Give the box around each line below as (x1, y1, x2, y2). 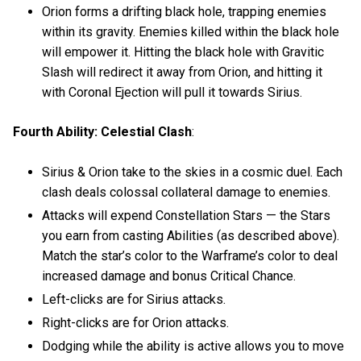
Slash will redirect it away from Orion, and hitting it (42, 64, 323, 81)
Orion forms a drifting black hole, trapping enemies (42, 4, 327, 20)
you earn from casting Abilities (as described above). (42, 227, 340, 243)
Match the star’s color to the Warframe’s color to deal (42, 247, 338, 263)
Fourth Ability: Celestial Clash (13, 124, 192, 140)
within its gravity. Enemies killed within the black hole (42, 24, 340, 40)
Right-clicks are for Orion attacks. (42, 314, 230, 330)
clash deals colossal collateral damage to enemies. (42, 184, 331, 200)
